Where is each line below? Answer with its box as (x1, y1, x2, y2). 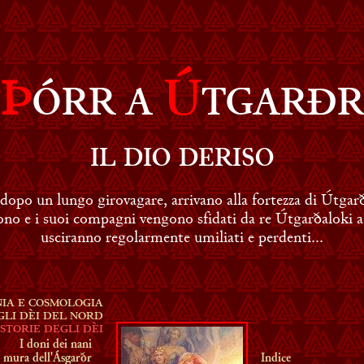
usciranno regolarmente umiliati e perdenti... (41, 227, 323, 247)
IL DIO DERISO (89, 148, 275, 171)
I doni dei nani (19, 340, 92, 350)
